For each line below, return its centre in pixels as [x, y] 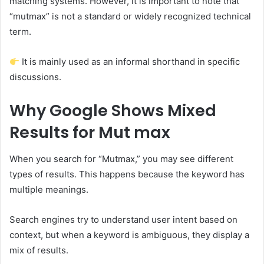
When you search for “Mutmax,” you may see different [121, 159]
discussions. [35, 77]
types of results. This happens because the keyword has [127, 174]
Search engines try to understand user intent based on [123, 219]
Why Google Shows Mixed [113, 111]
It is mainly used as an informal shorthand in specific [130, 62]
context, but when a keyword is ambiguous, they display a [129, 235]
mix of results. [39, 250]
